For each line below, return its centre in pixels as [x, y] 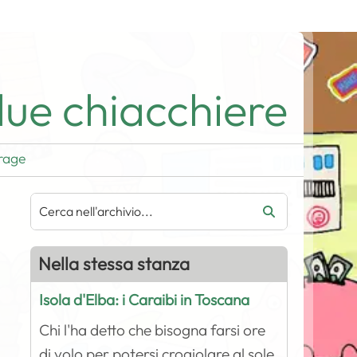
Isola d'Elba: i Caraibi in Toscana [145, 300]
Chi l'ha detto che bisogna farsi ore [153, 330]
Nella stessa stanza [114, 264]
